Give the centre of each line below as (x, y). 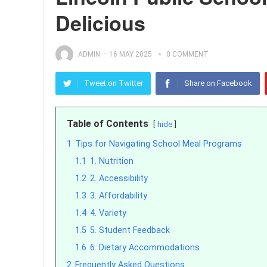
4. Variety (108, 213)
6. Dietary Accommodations (145, 248)
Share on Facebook (218, 83)
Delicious (100, 23)
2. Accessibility (119, 178)
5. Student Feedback (130, 230)
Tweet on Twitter (114, 83)
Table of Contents (108, 124)
